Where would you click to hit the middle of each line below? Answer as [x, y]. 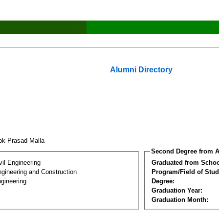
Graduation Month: [180, 199]
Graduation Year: [177, 190]
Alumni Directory [141, 70]
